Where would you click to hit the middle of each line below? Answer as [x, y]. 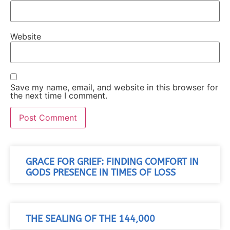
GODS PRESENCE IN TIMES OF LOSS [101, 172]
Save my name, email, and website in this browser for [114, 87]
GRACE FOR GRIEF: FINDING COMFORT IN [112, 162]
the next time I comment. [59, 95]
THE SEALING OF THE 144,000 [90, 219]
